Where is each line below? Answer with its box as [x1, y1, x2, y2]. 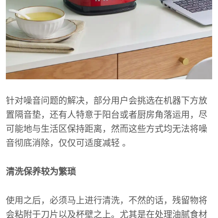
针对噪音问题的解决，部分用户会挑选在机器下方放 [6, 95, 207, 106]
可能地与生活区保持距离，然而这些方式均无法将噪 [6, 124, 207, 134]
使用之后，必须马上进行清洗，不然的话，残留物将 [6, 195, 207, 205]
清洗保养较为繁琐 [6, 166, 76, 177]
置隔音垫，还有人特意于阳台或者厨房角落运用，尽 [6, 109, 207, 120]
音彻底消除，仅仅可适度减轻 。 [6, 138, 131, 148]
